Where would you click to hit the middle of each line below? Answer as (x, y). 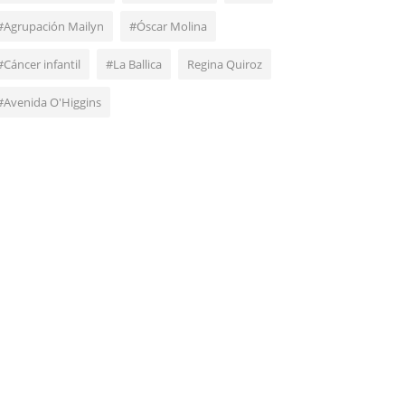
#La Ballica (134, 65)
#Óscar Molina (168, 27)
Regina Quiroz (225, 65)
